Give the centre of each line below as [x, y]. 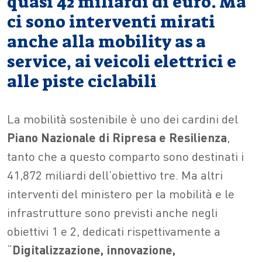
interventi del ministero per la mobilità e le [121, 193]
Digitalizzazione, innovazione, [94, 249]
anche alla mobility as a [106, 42]
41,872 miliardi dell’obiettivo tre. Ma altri [115, 175]
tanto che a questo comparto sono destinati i [125, 156]
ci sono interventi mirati [111, 22]
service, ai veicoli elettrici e [122, 62]
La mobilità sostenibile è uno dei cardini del [123, 118]
